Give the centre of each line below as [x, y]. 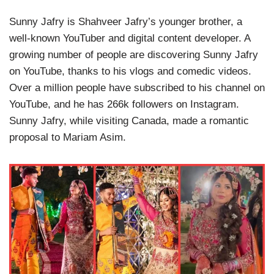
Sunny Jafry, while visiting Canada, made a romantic [129, 121]
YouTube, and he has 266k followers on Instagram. [124, 104]
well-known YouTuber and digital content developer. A [130, 38]
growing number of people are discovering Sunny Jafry [134, 55]
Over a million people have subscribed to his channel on [137, 88]
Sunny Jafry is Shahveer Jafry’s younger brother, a [126, 22]
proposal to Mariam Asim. [68, 137]
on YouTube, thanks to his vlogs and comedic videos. [130, 71]
